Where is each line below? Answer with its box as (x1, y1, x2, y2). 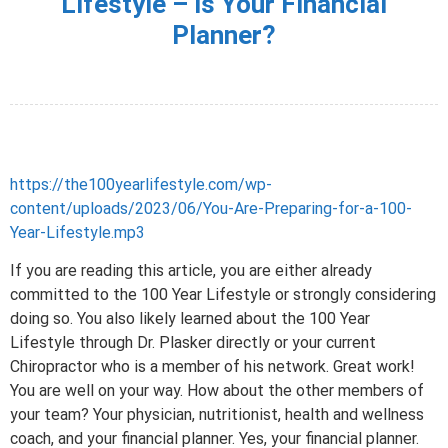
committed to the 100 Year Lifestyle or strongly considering (10, 285, 436, 305)
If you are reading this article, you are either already (10, 261, 372, 281)
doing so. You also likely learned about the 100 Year (10, 309, 370, 329)
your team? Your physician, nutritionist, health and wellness (10, 405, 424, 425)
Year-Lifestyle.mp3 (10, 222, 145, 242)
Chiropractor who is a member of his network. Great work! (10, 357, 415, 377)
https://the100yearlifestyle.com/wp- (10, 174, 272, 194)
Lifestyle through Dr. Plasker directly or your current (10, 333, 376, 353)
